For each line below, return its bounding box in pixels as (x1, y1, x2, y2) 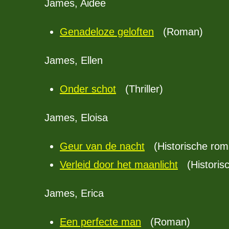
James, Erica (44, 188, 104, 199)
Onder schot (60, 83, 116, 95)
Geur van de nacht (60, 141, 145, 152)
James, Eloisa (44, 112, 108, 123)
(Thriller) (116, 83, 163, 95)
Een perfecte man (60, 216, 141, 227)
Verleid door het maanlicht (60, 159, 178, 170)
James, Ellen (44, 55, 103, 66)
